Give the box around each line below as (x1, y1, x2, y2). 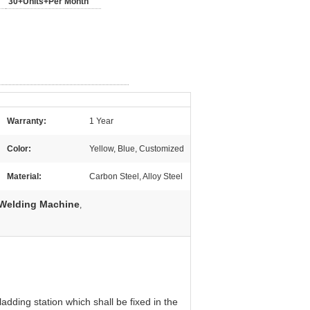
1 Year (89, 116, 113, 126)
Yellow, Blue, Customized (89, 144, 184, 154)
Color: (7, 144, 31, 154)
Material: (7, 172, 42, 181)
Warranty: (7, 116, 46, 126)
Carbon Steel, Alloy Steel (89, 172, 183, 181)
